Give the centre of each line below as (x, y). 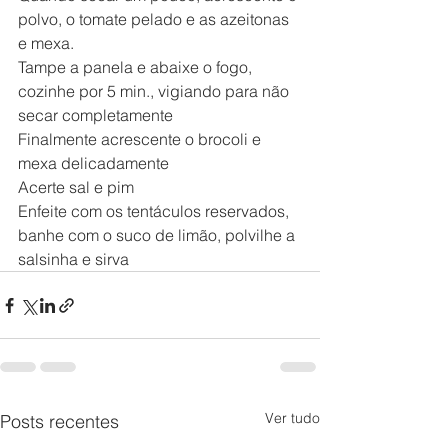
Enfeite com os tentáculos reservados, (155, 211)
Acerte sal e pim (76, 187)
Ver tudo (292, 418)
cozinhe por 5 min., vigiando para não (155, 91)
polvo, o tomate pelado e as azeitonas (155, 19)
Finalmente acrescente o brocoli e (141, 139)
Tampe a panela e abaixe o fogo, (137, 67)
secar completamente (95, 115)
